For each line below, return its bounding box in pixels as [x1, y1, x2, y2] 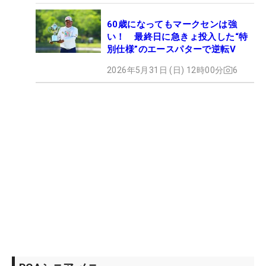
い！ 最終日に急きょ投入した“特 [107, 31, 248, 42]
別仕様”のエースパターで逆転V [107, 43, 236, 55]
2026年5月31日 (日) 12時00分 [107, 65, 224, 75]
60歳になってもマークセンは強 [107, 18, 237, 30]
